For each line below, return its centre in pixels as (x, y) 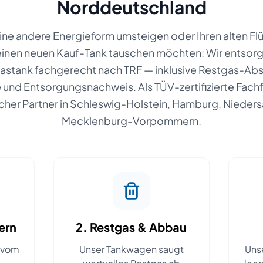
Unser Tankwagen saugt (131, 249)
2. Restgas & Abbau (131, 227)
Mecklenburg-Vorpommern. (131, 121)
